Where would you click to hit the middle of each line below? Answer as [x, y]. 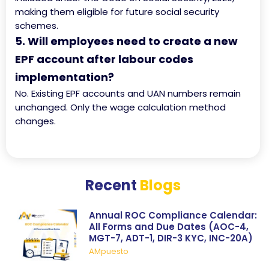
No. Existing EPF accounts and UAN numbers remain [128, 94]
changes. [35, 121]
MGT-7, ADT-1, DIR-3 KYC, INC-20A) [171, 238]
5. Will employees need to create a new [126, 41]
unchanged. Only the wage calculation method [120, 107]
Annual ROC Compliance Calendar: [173, 216]
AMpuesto [109, 252]
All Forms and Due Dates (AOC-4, [169, 227]
